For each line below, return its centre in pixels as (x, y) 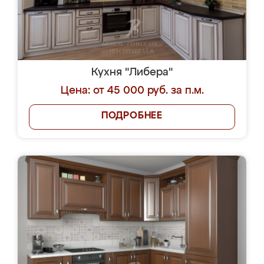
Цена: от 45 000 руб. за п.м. (132, 91)
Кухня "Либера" (132, 72)
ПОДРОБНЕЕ (132, 116)
